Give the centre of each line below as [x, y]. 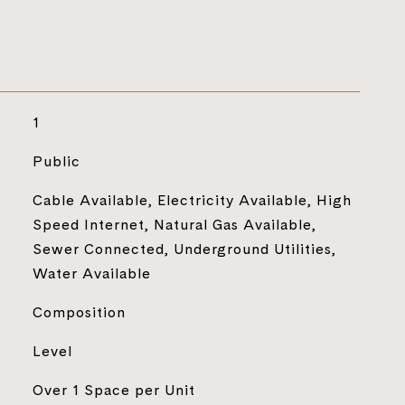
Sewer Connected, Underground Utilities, [184, 249]
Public [56, 161]
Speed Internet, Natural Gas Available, [174, 224]
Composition [79, 312]
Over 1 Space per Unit [113, 390]
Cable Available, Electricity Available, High [192, 200]
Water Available [91, 273]
